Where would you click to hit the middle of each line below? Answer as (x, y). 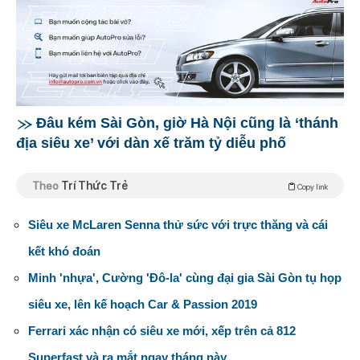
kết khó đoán (64, 251)
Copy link (312, 186)
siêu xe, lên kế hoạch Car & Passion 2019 (143, 304)
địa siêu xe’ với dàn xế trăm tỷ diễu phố (151, 143)
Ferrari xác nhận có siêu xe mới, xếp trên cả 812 (162, 330)
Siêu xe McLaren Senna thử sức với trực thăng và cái (178, 224)
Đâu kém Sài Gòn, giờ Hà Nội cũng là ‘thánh (187, 123)
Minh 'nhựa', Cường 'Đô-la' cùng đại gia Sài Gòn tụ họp (185, 277)
